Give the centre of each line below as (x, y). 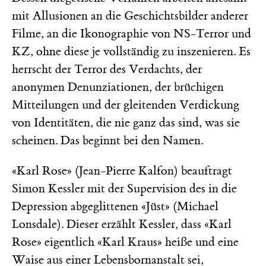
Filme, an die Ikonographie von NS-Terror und (132, 33)
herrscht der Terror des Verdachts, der (107, 69)
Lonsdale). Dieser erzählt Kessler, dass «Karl (122, 224)
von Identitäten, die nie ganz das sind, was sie (126, 122)
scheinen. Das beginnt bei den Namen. (107, 140)
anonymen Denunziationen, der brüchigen (118, 87)
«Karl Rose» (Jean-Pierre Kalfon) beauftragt (122, 170)
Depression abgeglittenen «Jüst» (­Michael (115, 206)
